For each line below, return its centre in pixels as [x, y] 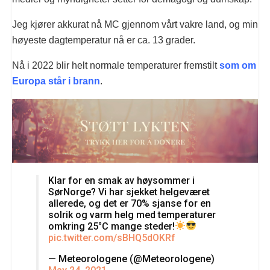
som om [238, 66]
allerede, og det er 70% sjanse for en [130, 203]
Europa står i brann [56, 81]
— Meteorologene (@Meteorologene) [131, 259]
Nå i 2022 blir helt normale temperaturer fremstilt [116, 66]
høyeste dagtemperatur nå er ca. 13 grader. [104, 40]
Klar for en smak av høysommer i [121, 180]
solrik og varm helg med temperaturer [132, 215]
